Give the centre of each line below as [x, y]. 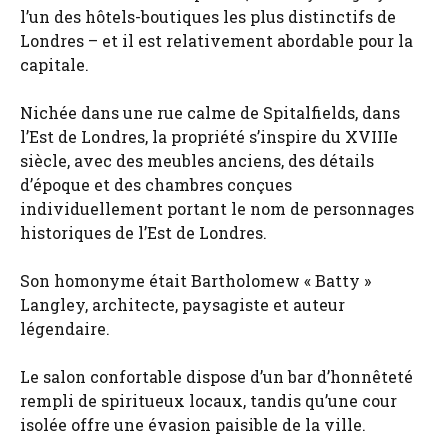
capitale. [54, 64]
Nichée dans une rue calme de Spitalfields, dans [210, 112]
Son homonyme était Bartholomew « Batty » [195, 280]
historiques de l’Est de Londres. [143, 232]
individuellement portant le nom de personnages [217, 208]
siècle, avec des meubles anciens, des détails [197, 160]
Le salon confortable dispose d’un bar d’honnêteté [216, 376]
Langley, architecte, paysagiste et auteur [182, 304]
